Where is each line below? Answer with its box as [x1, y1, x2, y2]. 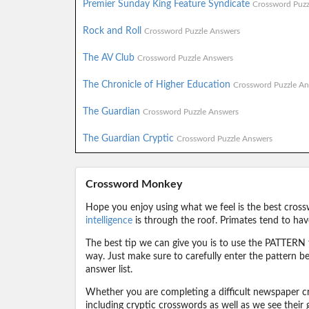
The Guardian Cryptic [82, 133, 177, 143]
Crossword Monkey [85, 178, 182, 190]
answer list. [85, 264, 132, 275]
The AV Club [82, 52, 137, 63]
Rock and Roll [82, 26, 144, 36]
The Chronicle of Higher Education [82, 79, 233, 90]
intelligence [85, 215, 132, 226]
